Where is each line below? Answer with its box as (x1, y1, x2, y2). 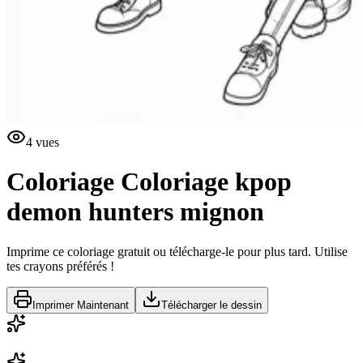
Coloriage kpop (121, 167, 292, 197)
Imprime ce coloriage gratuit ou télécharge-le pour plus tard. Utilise (6, 244, 348, 258)
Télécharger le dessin (161, 298, 262, 311)
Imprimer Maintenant (32, 298, 129, 311)
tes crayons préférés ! (6, 258, 114, 273)
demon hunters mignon (6, 197, 264, 227)
